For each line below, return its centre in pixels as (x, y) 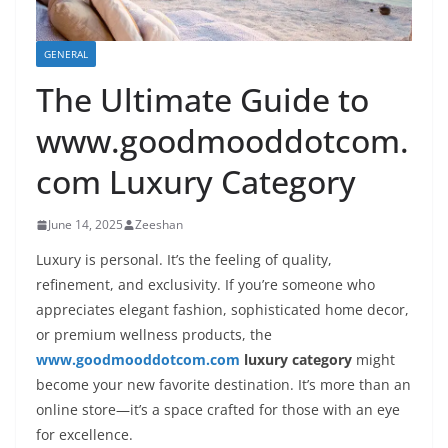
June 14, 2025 (85, 225)
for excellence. (84, 435)
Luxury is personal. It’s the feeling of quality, (184, 260)
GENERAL (66, 54)
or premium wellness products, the (154, 335)
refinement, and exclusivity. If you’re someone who (205, 285)
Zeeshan (159, 225)
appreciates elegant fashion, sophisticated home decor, (222, 310)
